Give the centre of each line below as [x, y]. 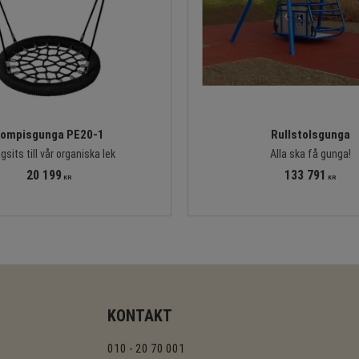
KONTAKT [140, 316]
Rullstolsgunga [310, 135]
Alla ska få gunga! [310, 154]
